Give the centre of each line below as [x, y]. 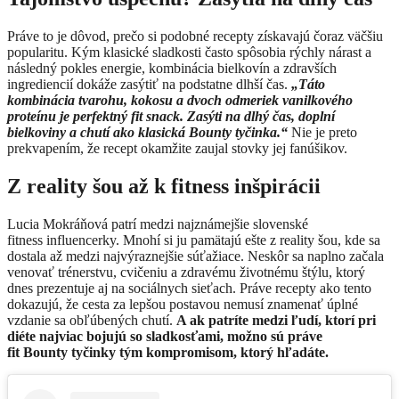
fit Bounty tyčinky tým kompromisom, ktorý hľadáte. [168, 352]
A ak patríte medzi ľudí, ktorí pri [276, 320]
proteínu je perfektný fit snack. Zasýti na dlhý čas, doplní [171, 116]
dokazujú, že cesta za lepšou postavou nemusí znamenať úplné [183, 304]
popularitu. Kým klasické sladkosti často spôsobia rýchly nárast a [189, 52]
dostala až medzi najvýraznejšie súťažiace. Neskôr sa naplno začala [195, 256]
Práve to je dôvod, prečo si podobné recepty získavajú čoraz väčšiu [195, 36]
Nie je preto [324, 132]
